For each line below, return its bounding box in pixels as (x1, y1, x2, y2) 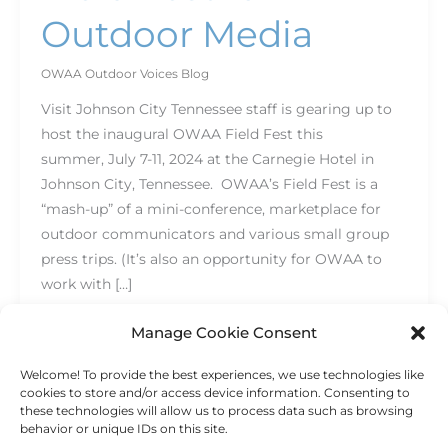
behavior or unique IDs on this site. (20, 421, 228, 436)
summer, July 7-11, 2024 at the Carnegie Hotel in (40, 150, 374, 167)
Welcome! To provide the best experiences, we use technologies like (20, 367, 424, 382)
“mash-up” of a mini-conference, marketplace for (40, 200, 381, 217)
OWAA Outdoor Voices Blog (40, 65, 209, 81)
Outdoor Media (40, 11, 313, 56)
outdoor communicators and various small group (40, 225, 389, 242)
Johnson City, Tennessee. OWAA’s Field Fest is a (40, 175, 378, 192)
